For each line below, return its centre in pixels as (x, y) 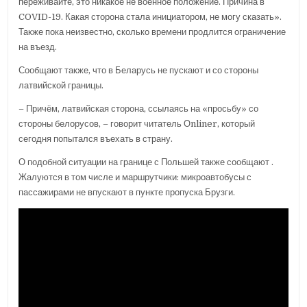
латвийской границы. (62, 85)
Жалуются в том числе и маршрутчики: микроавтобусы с (135, 177)
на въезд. (39, 47)
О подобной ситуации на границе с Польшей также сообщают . (146, 162)
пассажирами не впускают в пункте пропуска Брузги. (127, 192)
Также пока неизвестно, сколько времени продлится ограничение (152, 32)
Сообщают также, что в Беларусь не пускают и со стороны (139, 70)
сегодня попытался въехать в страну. (97, 138)
